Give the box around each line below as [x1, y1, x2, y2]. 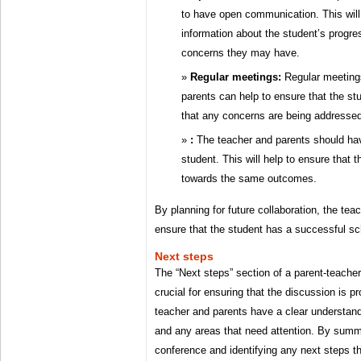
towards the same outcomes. [181, 172, 317, 185]
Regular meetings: [190, 71, 281, 84]
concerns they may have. [181, 47, 300, 60]
